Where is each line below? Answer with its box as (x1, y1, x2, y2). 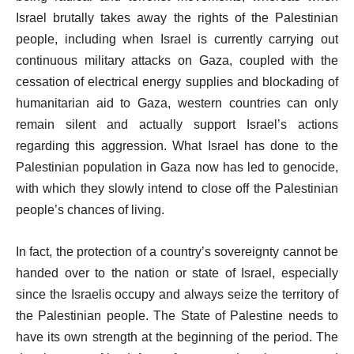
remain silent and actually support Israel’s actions (16, 118, 338, 131)
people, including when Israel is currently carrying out (16, 32, 338, 46)
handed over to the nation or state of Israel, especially (16, 266, 338, 280)
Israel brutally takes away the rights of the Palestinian (16, 11, 338, 24)
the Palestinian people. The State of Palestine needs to (16, 309, 338, 322)
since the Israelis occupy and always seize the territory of (16, 288, 338, 301)
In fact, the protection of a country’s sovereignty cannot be (16, 245, 338, 258)
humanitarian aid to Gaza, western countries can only (16, 96, 338, 110)
